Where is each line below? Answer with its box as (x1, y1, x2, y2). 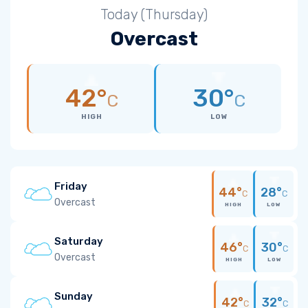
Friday (54, 179, 87, 192)
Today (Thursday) (100, 6, 208, 23)
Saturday (54, 234, 103, 247)
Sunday (54, 289, 93, 302)
